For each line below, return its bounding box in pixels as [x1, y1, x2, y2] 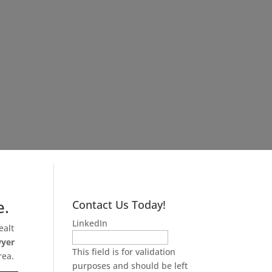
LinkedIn [72, 217, 108, 229]
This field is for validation [72, 245, 176, 257]
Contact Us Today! [72, 197, 166, 212]
